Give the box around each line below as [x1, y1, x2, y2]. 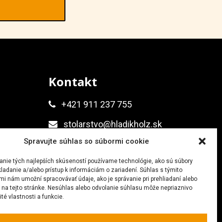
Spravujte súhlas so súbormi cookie [24, 137, 150, 146]
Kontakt [48, 73, 97, 90]
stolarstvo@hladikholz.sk [63, 119, 162, 130]
